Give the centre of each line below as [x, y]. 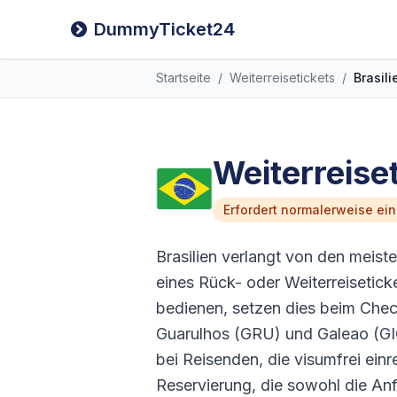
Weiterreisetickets [282, 78]
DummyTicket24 [164, 29]
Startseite [183, 78]
